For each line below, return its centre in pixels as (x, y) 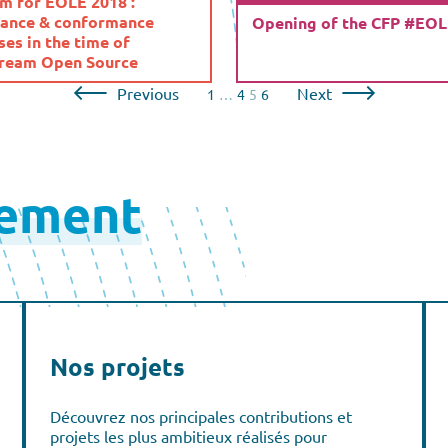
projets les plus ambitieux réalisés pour (188, 435)
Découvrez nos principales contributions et (201, 415)
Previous (147, 92)
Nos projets (117, 366)
